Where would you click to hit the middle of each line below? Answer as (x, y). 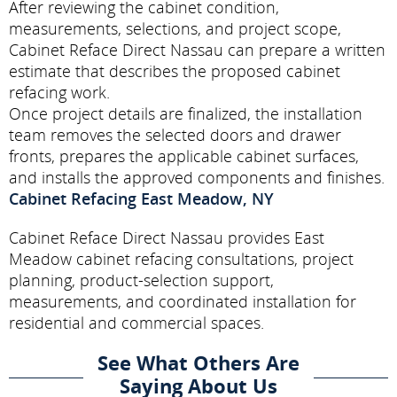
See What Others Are (198, 362)
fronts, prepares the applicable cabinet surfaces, (184, 156)
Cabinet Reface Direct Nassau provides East (167, 237)
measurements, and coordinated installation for (183, 301)
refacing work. (59, 92)
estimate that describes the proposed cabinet (175, 70)
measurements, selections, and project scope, (175, 28)
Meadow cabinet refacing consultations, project (181, 258)
